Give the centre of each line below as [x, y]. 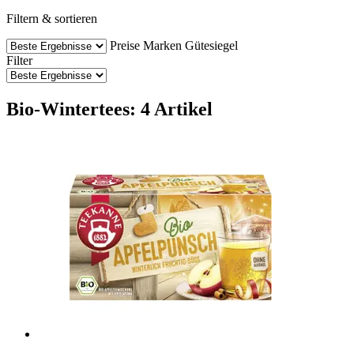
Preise [125, 45]
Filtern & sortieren [52, 18]
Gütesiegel [211, 45]
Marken [162, 45]
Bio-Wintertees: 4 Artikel [109, 109]
